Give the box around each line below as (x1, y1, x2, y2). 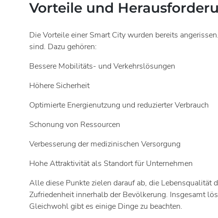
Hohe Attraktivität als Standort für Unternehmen (29, 158, 193, 169)
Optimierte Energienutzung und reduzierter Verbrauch (29, 100, 209, 111)
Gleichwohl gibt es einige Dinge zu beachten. (29, 201, 182, 212)
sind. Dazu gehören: (29, 41, 97, 53)
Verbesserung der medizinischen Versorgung (29, 139, 181, 150)
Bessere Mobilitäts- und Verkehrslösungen (29, 61, 175, 72)
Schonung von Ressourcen (29, 119, 120, 130)
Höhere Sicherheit (29, 80, 90, 91)
